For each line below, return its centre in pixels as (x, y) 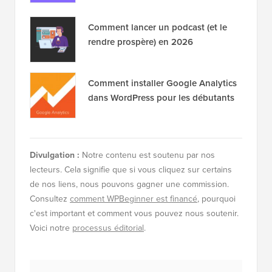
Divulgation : (55, 155)
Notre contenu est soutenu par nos (147, 155)
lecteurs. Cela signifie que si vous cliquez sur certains (131, 170)
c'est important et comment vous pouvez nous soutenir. (134, 214)
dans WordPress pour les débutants (161, 98)
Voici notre (51, 228)
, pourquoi (216, 199)
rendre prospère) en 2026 (141, 42)
